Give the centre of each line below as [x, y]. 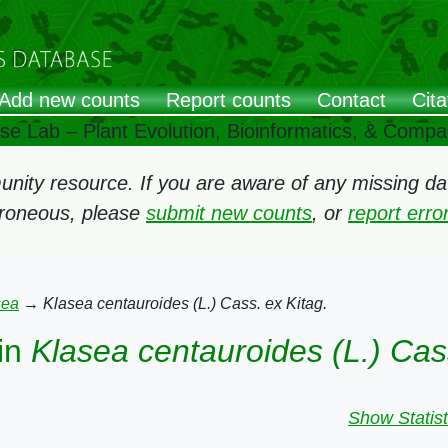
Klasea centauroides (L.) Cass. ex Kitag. [185, 303]
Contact [351, 100]
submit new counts [229, 213]
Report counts [228, 100]
